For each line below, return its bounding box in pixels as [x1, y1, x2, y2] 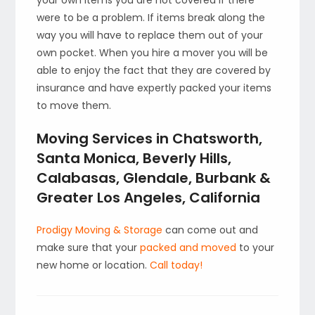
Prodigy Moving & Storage [37, 222, 163, 237]
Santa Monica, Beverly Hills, [37, 148, 232, 168]
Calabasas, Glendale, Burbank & [37, 167, 271, 188]
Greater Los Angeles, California [37, 187, 261, 207]
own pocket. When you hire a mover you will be [37, 45, 269, 60]
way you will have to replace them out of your [37, 27, 264, 42]
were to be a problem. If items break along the [37, 10, 266, 25]
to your [236, 240, 275, 255]
